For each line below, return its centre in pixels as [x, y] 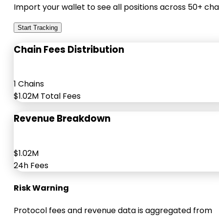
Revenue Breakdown [62, 119]
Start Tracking [38, 27]
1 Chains [29, 84]
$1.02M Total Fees [47, 96]
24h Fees [31, 165]
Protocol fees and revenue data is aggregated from [113, 211]
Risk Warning [41, 188]
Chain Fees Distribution [69, 49]
